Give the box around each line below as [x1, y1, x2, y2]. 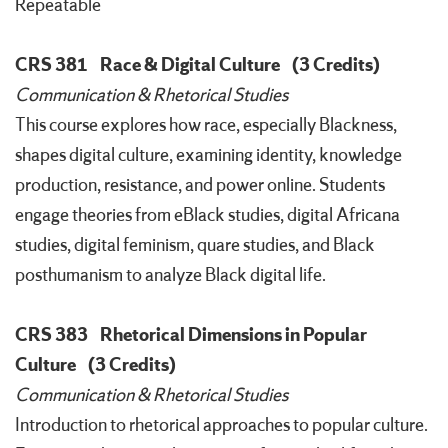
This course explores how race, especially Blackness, [15, 113, 397, 138]
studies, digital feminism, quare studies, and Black [15, 233, 375, 258]
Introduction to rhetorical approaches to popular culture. [15, 413, 428, 438]
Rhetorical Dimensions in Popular [100, 323, 367, 348]
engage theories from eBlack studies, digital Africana [15, 203, 400, 228]
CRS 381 [15, 53, 88, 78]
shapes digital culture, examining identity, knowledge [15, 143, 402, 168]
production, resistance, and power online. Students [15, 173, 385, 198]
